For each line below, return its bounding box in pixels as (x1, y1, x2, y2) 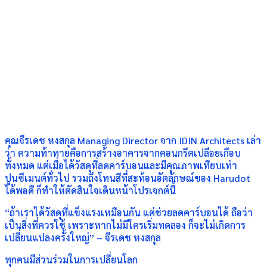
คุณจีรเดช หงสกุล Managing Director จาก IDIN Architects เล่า (5, 134, 261, 147)
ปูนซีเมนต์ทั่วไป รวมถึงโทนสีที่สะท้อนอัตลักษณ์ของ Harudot (5, 172, 250, 184)
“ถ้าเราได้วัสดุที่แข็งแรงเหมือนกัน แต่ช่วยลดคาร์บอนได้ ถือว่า (5, 206, 253, 219)
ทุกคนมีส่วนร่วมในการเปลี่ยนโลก (5, 253, 138, 266)
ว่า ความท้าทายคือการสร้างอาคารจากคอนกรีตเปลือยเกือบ (5, 147, 241, 159)
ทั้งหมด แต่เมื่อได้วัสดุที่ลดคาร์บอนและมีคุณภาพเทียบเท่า (5, 159, 237, 172)
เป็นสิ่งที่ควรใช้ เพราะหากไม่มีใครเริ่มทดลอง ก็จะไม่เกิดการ (5, 219, 246, 231)
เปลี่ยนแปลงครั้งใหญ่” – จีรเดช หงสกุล (5, 231, 161, 244)
